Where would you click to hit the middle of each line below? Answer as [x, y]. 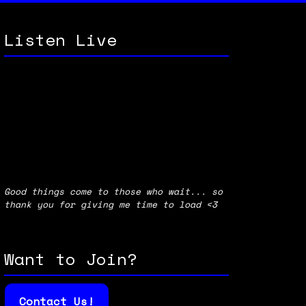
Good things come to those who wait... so [113, 191]
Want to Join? [70, 259]
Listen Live [60, 40]
